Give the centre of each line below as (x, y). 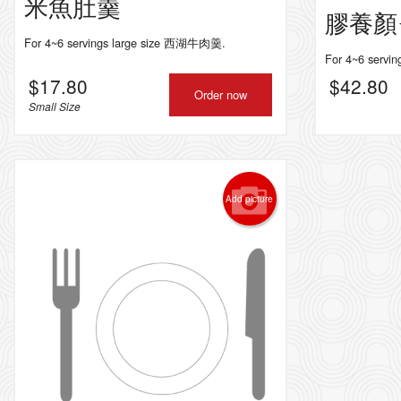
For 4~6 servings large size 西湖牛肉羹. (125, 42)
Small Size (55, 106)
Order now (220, 94)
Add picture (250, 199)
